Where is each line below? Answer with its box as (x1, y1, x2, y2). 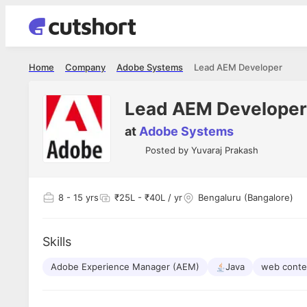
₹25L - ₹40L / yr (114, 192, 182, 203)
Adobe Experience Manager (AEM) (51, 261, 199, 272)
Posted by (145, 145, 191, 156)
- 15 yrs (64, 192, 99, 203)
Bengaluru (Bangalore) (198, 192, 293, 203)
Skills (42, 234, 71, 249)
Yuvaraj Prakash (191, 145, 258, 156)
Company (65, 62, 106, 73)
